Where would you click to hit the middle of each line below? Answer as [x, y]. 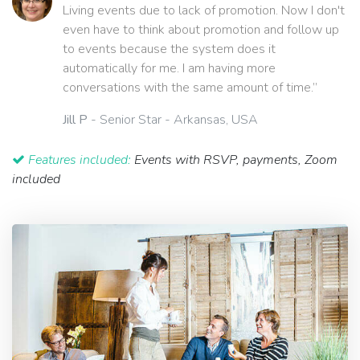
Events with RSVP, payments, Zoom [234, 160]
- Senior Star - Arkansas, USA [173, 119]
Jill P [75, 119]
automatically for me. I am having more [169, 68]
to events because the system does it [169, 49]
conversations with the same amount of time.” [190, 87]
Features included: [80, 160]
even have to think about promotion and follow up [201, 29]
